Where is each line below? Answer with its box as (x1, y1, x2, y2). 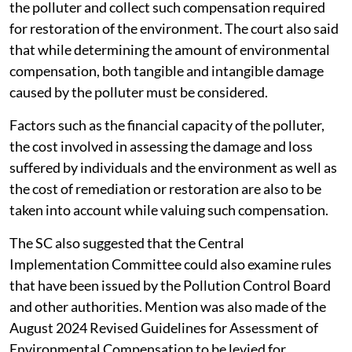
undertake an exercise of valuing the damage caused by (9, 9, 337, 27)
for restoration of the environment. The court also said (9, 51, 339, 69)
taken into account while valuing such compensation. (9, 233, 328, 251)
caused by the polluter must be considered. (9, 115, 268, 133)
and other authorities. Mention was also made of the (9, 329, 326, 347)
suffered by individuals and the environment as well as (9, 190, 337, 208)
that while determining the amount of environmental (9, 72, 330, 90)
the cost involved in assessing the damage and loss (9, 169, 313, 187)
